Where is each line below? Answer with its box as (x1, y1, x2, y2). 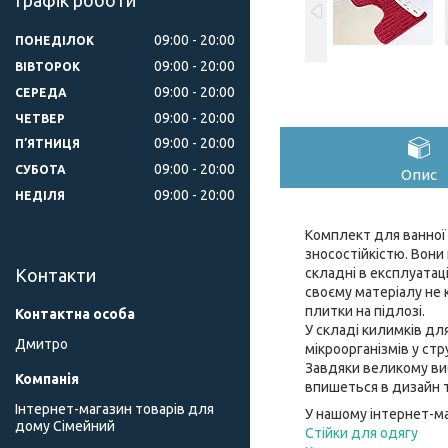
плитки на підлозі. (305, 302, 425, 319)
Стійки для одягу (305, 424, 418, 441)
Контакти (15, 265, 96, 286)
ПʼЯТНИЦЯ (15, 137, 80, 151)
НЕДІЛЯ (15, 189, 65, 203)
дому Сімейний (15, 418, 115, 435)
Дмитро (15, 336, 68, 353)
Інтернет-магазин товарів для (15, 401, 214, 418)
